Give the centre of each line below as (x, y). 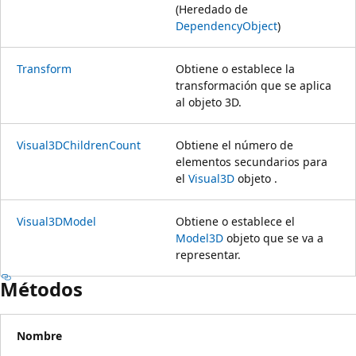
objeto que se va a (273, 238)
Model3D (199, 238)
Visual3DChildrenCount (79, 145)
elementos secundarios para (252, 161)
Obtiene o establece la (235, 68)
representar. (208, 254)
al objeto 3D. (209, 102)
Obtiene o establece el (235, 221)
